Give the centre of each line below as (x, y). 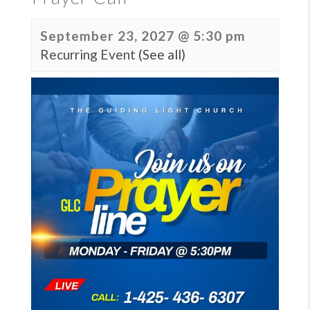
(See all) (162, 54)
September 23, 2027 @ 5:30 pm (143, 36)
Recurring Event (89, 54)
